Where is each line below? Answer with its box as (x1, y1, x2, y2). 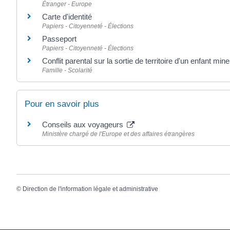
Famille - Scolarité (42, 66, 92, 74)
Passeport (42, 34, 76, 43)
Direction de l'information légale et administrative (23, 185, 158, 193)
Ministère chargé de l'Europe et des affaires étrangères (42, 130, 195, 138)
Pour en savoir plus (25, 99, 99, 109)
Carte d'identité (42, 12, 92, 21)
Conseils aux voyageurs (42, 120, 125, 129)
